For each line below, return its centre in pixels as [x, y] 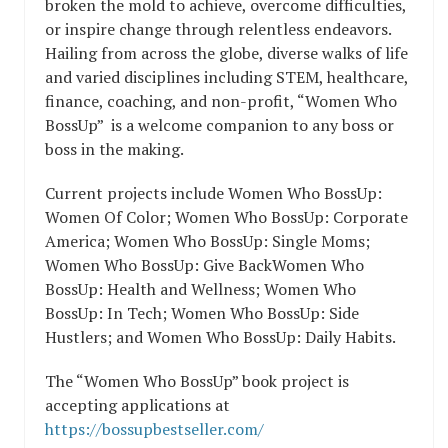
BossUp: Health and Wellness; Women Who [200, 289]
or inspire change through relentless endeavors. [218, 29]
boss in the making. [114, 149]
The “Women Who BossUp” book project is [197, 381]
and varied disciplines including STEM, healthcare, [226, 77]
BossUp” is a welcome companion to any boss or [219, 125]
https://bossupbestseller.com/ [154, 429]
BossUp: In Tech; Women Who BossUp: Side [202, 313]
